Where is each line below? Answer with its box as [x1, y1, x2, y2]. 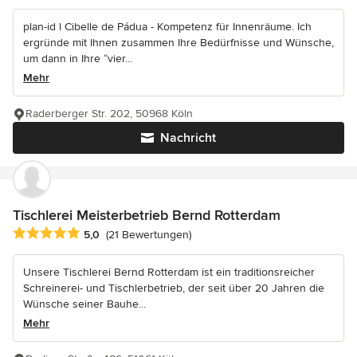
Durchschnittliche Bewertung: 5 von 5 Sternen [12, 225, 269, 241]
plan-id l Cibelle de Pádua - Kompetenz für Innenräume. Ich [23, 19, 312, 33]
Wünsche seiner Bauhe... [23, 296, 146, 311]
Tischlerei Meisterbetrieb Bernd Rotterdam [13, 206, 280, 224]
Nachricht [160, 129, 216, 146]
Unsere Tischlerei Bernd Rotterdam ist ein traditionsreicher [23, 265, 315, 279]
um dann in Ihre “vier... [23, 51, 132, 65]
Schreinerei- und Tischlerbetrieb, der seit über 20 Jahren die [23, 280, 324, 295]
